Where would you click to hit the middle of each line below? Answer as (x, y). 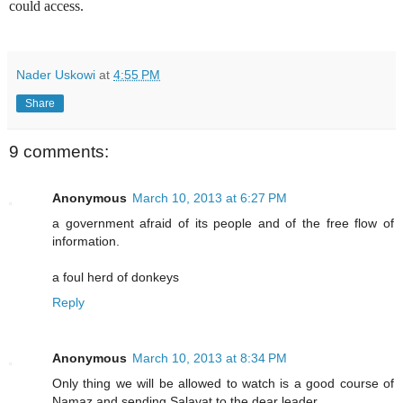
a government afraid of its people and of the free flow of (223, 223)
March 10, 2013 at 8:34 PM (210, 358)
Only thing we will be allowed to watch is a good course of (223, 383)
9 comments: (59, 151)
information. (86, 241)
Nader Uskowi (56, 74)
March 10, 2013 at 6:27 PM (210, 197)
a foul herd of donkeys (116, 277)
